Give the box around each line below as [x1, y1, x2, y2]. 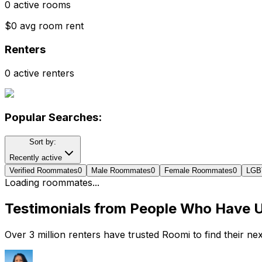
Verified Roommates [9, 166, 78, 175]
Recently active [9, 153, 62, 162]
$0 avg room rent [5, 20, 84, 32]
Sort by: [29, 137, 56, 146]
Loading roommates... [5, 176, 99, 188]
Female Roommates [164, 166, 233, 175]
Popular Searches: [5, 111, 102, 125]
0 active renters [5, 67, 74, 79]
